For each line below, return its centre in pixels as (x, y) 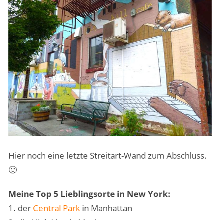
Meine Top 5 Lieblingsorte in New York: (89, 194)
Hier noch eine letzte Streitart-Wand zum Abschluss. (107, 156)
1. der (20, 208)
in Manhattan (106, 208)
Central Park (56, 208)
